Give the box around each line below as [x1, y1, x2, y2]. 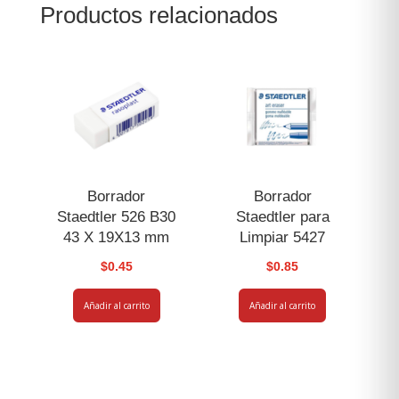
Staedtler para [235, 208, 330, 225]
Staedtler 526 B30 [57, 208, 176, 225]
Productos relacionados [39, 2, 278, 29]
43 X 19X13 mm [63, 228, 170, 246]
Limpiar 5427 [240, 228, 326, 246]
